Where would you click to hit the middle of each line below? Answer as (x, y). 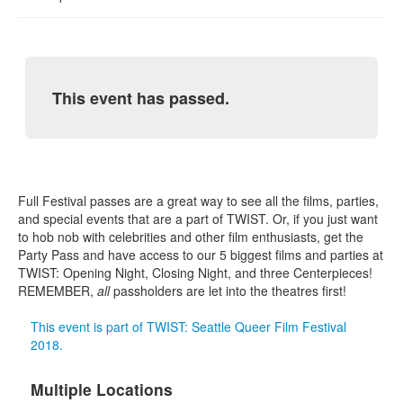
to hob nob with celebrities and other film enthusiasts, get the (191, 236)
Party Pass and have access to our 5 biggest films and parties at (201, 254)
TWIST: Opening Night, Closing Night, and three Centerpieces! (195, 272)
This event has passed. (141, 99)
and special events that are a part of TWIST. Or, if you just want (198, 218)
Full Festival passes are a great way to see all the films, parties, (198, 200)
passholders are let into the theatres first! (228, 290)
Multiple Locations (102, 389)
